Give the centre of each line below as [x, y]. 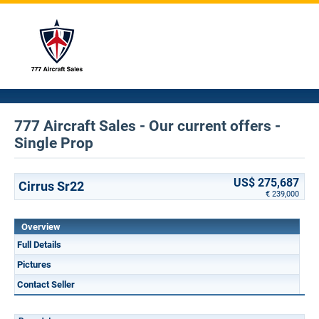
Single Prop [54, 143]
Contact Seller [46, 284]
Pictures [34, 265]
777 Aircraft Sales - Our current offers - [147, 126]
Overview [41, 227]
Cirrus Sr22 [51, 186]
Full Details [39, 245]
